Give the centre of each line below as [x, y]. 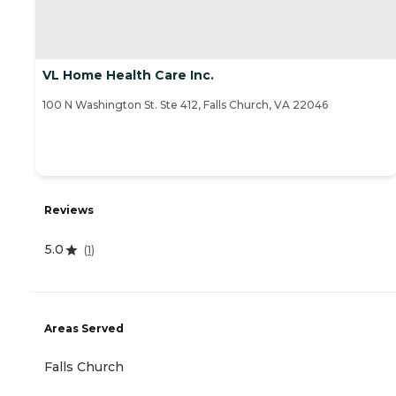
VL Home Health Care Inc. [128, 76]
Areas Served [84, 328]
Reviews [69, 210]
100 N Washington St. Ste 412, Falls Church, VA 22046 [185, 105]
